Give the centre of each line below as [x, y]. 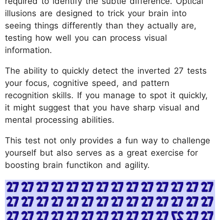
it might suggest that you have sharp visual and [102, 107]
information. [28, 50]
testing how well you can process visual [86, 38]
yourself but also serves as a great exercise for [101, 152]
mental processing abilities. [60, 120]
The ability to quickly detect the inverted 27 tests [106, 70]
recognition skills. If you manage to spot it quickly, [106, 95]
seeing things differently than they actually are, [101, 25]
